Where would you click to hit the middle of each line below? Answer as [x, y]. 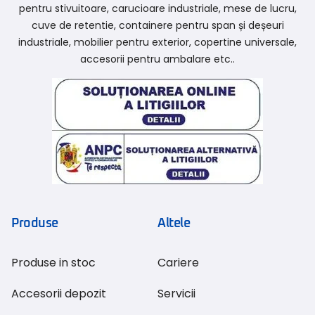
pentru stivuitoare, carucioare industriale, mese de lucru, [157, 9]
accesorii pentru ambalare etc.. [157, 59]
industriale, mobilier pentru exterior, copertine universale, [157, 43]
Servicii [176, 294]
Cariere [178, 263]
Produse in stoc [53, 263]
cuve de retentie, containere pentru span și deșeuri [157, 26]
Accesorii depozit [59, 294]
